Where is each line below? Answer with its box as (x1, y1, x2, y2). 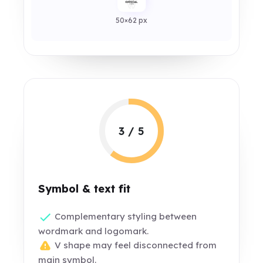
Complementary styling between (52, 211, 197, 222)
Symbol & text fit (38, 182, 131, 195)
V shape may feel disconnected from (52, 240, 217, 251)
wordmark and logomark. (38, 225, 149, 237)
